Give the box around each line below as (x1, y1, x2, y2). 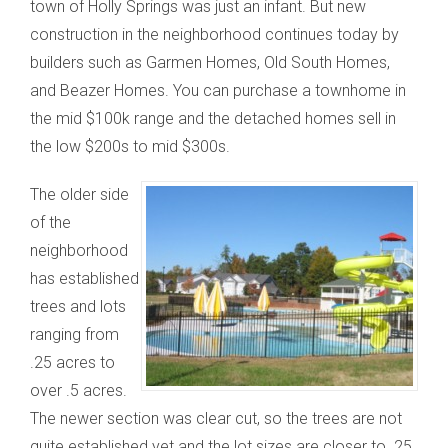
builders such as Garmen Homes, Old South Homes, (30, 53, 390, 72)
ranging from (30, 325, 119, 344)
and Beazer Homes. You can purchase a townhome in (30, 81, 406, 100)
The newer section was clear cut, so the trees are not (30, 409, 402, 428)
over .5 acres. (30, 381, 127, 400)
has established (30, 269, 139, 288)
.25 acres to (30, 353, 115, 372)
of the (30, 213, 71, 232)
